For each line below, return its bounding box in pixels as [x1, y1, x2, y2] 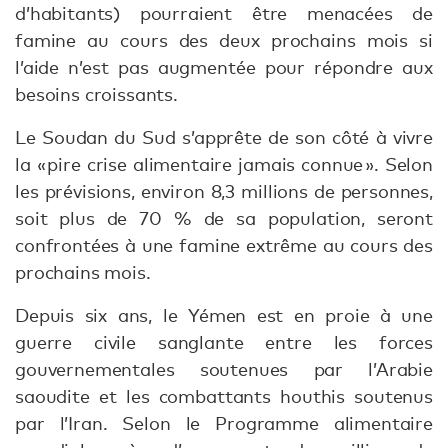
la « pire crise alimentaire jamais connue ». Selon [15, 153, 433, 176]
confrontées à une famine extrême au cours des [15, 234, 433, 257]
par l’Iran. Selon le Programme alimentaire [15, 412, 433, 435]
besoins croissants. [15, 83, 178, 106]
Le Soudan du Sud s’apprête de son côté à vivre [15, 126, 433, 149]
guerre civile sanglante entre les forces [15, 331, 433, 354]
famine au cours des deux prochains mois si [15, 29, 433, 52]
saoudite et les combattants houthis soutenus [15, 385, 433, 408]
